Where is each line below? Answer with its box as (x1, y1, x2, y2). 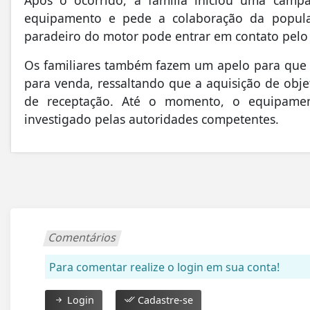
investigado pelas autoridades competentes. (24, 110, 279, 127)
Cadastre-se (135, 293, 193, 307)
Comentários (46, 229, 119, 245)
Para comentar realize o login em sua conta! (49, 259, 280, 275)
